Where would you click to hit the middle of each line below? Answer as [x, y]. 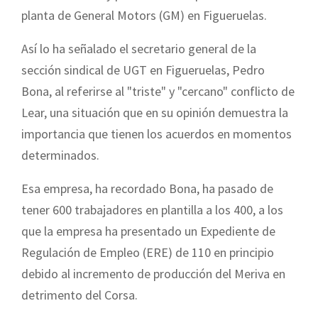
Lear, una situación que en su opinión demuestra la [155, 112]
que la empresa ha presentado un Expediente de [148, 231]
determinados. [60, 155]
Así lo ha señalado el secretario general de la [139, 48]
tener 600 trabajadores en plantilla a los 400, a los [152, 209]
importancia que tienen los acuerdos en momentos [157, 133]
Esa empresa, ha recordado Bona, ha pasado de [147, 188]
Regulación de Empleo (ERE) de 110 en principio [148, 252]
